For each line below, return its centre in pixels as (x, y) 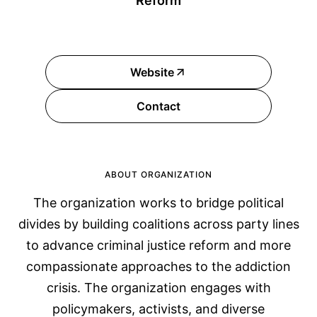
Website (152, 72)
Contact (158, 106)
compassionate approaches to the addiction (158, 266)
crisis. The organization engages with (158, 288)
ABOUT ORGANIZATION (158, 174)
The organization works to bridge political (158, 203)
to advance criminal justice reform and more (158, 245)
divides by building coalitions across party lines (158, 224)
